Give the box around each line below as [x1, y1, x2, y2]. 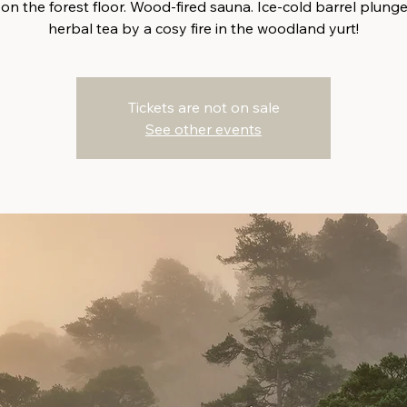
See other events [145, 120, 262, 139]
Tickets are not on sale [127, 98, 280, 117]
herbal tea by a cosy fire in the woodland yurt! [48, 19, 359, 38]
